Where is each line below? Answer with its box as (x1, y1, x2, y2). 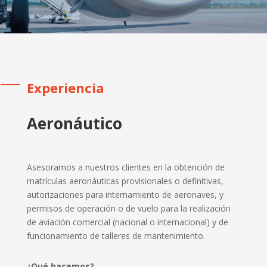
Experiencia (26, 78, 104, 97)
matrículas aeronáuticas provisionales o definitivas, (26, 175, 223, 187)
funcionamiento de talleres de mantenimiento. (26, 229, 205, 241)
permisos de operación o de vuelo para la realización (26, 202, 231, 214)
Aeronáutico (26, 112, 122, 134)
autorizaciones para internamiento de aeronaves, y (26, 188, 223, 200)
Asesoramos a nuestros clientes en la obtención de (26, 161, 225, 173)
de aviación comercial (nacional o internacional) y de (26, 216, 228, 228)
